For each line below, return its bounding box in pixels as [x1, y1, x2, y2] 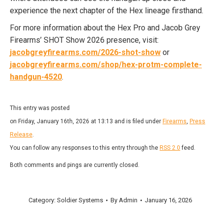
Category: [28, 196, 57, 204]
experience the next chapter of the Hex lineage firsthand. [10, 5, 203, 15]
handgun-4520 [10, 72, 62, 82]
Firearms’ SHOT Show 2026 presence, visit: [10, 35, 159, 45]
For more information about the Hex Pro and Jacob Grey [10, 23, 200, 32]
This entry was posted [10, 104, 70, 111]
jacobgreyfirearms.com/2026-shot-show [10, 47, 161, 57]
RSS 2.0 [160, 144, 180, 151]
